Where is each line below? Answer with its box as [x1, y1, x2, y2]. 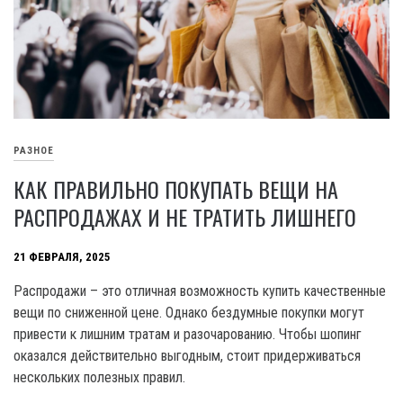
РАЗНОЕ [13, 145, 54, 157]
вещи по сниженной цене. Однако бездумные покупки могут [13, 304, 364, 322]
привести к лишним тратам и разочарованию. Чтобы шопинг [13, 326, 362, 344]
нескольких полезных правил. [13, 369, 189, 387]
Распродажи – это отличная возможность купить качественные [13, 282, 386, 300]
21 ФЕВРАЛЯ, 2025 [13, 250, 111, 264]
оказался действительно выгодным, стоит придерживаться [13, 347, 361, 365]
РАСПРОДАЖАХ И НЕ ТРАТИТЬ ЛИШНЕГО [13, 201, 362, 234]
